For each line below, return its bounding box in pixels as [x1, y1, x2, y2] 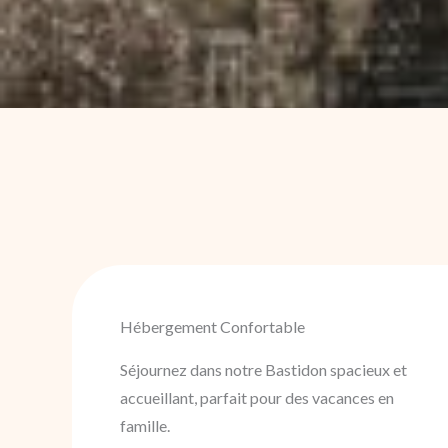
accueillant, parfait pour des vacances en [120, 388, 394, 408]
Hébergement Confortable [120, 317, 305, 337]
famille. [120, 416, 170, 436]
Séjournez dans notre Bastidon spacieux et [120, 360, 407, 380]
